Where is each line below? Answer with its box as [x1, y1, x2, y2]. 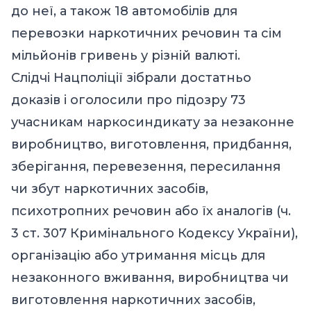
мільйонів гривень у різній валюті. [11, 48, 240, 64]
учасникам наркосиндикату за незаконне [11, 115, 294, 131]
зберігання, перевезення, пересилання [11, 159, 280, 175]
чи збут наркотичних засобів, [11, 181, 208, 197]
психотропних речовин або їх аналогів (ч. [11, 203, 291, 219]
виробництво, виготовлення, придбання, [11, 137, 292, 153]
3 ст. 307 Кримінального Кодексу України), [11, 226, 298, 242]
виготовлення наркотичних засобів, [11, 292, 255, 308]
